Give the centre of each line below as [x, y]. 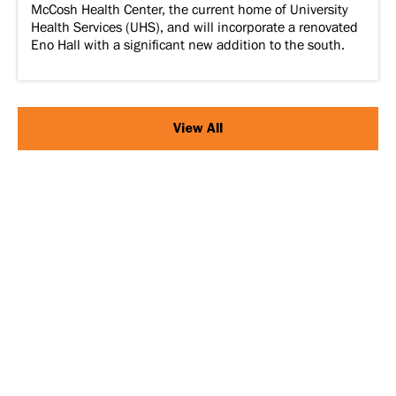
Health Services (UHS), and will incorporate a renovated [194, 28]
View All [198, 129]
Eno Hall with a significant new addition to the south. [188, 46]
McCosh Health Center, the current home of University [190, 10]
